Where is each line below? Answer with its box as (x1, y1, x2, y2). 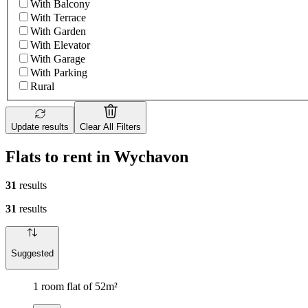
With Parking (30, 66, 87, 78)
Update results (11, 121, 69, 132)
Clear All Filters (80, 121, 141, 132)
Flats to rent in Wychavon (5, 147, 188, 166)
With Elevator (30, 38, 90, 51)
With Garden (30, 25, 86, 37)
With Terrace (30, 11, 86, 23)
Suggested (11, 247, 54, 258)
